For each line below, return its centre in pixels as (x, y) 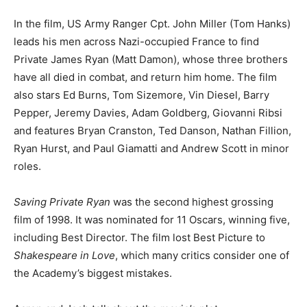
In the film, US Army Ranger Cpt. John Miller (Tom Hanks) (152, 24)
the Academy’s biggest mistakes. (93, 273)
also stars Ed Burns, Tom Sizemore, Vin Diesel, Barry (142, 95)
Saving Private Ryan (62, 202)
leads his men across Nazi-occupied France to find (136, 41)
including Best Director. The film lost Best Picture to (139, 237)
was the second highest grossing (192, 202)
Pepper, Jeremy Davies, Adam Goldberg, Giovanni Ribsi (148, 113)
